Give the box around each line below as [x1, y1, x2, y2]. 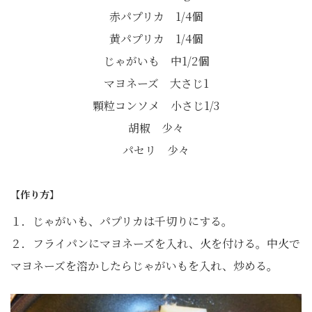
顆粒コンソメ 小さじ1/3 [93, 97, 219, 114]
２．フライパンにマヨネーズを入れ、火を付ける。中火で [10, 235, 300, 251]
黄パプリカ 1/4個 [109, 30, 203, 47]
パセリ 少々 [123, 141, 189, 158]
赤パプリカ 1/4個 [109, 8, 203, 24]
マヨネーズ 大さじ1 [103, 75, 209, 91]
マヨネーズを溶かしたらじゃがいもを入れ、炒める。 [10, 257, 278, 274]
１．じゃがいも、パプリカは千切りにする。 [10, 212, 233, 229]
